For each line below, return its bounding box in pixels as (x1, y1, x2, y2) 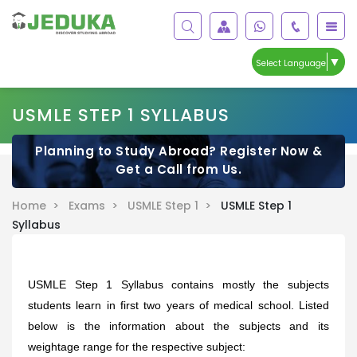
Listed (299, 298, 330, 312)
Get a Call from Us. (115, 160, 242, 178)
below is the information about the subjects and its (28, 319, 329, 332)
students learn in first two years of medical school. (28, 298, 294, 312)
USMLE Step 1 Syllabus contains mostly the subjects (28, 277, 329, 291)
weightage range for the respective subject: (28, 339, 245, 353)
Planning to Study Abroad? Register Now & (35, 142, 322, 159)
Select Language (256, 57, 326, 69)
